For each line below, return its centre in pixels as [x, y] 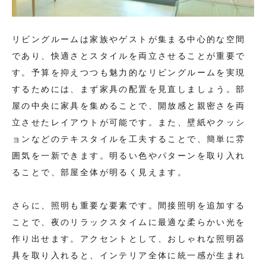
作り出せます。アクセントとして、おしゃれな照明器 [129, 239]
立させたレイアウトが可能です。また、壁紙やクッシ [129, 123]
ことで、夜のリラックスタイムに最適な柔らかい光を [129, 222]
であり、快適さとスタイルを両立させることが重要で [129, 56]
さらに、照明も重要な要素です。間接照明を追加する [129, 206]
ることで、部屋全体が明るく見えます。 [100, 172]
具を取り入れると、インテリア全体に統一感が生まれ [129, 256]
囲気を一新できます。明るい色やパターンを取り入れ [129, 156]
